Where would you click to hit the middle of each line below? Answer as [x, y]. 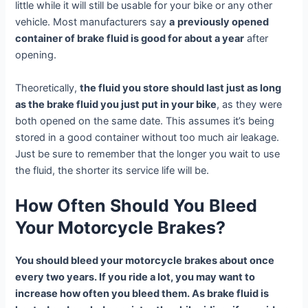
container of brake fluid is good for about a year [130, 39]
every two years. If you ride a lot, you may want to [135, 277]
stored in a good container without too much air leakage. [147, 137]
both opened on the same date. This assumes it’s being [145, 121]
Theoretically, [48, 88]
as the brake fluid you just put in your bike [116, 104]
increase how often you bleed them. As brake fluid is [142, 293]
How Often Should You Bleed [136, 205]
